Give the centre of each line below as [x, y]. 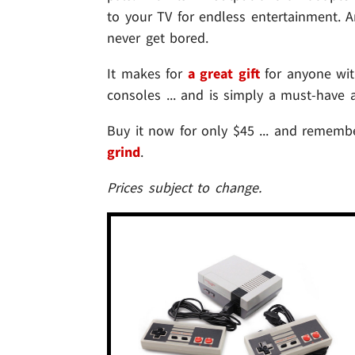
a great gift [223, 74]
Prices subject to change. [184, 188]
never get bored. [158, 38]
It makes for [147, 74]
